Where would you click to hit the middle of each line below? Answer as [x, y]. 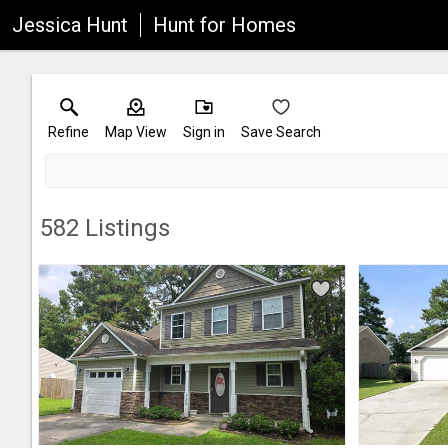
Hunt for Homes [224, 25]
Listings [124, 228]
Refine [68, 132]
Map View [136, 132]
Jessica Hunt [70, 25]
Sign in [204, 132]
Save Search [281, 132]
